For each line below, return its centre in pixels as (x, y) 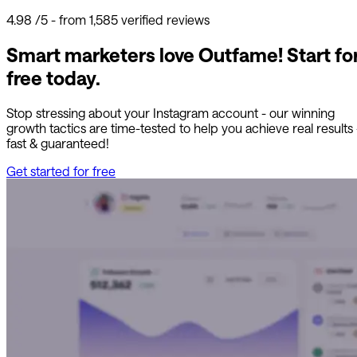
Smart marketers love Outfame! (145, 55)
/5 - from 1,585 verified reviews (121, 20)
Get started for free (61, 171)
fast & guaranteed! (58, 143)
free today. (53, 78)
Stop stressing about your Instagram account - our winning (171, 112)
